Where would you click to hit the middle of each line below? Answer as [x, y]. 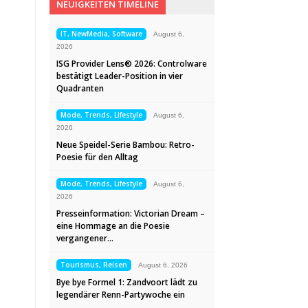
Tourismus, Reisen [94, 265]
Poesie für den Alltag [97, 157]
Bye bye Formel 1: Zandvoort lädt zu [127, 282]
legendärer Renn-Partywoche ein [121, 295]
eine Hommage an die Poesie [113, 226]
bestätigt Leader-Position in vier [120, 76]
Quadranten [80, 88]
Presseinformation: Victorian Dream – [131, 213]
